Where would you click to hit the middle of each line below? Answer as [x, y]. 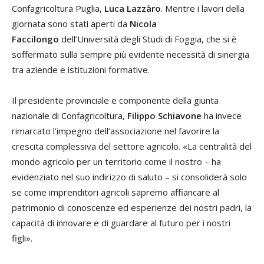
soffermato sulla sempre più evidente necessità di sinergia [131, 55]
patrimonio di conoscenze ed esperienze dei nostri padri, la [132, 208]
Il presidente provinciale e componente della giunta [115, 100]
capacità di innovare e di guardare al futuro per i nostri [121, 223]
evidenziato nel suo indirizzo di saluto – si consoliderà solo [129, 177]
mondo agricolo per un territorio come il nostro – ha [116, 162]
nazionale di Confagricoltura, [70, 116]
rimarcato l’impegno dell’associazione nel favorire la [115, 131]
